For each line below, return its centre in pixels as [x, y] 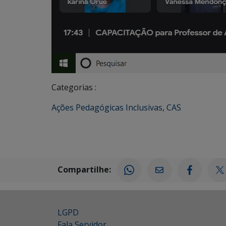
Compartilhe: [84, 169]
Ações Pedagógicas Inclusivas [107, 108]
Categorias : [74, 88]
